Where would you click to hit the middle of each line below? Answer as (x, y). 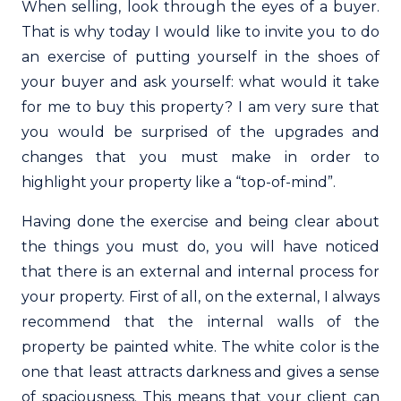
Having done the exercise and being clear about (200, 221)
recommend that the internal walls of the (200, 321)
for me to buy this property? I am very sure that (200, 107)
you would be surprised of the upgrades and (200, 132)
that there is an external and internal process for (200, 271)
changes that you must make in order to (200, 157)
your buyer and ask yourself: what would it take (200, 81)
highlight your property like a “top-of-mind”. (179, 182)
